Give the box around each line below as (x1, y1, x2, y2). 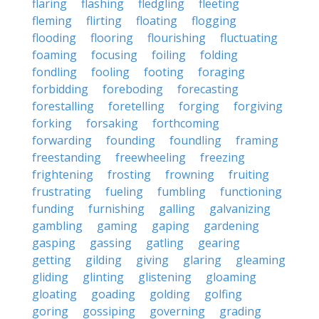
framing (236, 132, 278, 148)
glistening (138, 269, 192, 285)
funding (32, 201, 74, 216)
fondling (32, 64, 77, 80)
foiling (152, 47, 186, 63)
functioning (220, 184, 282, 199)
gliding (32, 269, 68, 285)
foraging (198, 64, 245, 80)
